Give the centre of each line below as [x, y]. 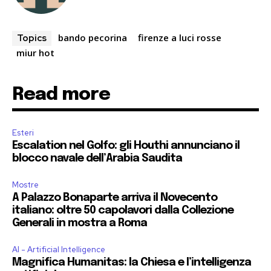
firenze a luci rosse [180, 38]
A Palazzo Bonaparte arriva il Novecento [115, 198]
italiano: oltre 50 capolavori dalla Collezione [123, 211]
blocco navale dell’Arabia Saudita [97, 159]
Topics [32, 38]
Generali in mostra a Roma [80, 224]
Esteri [23, 133]
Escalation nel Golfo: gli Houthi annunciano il [126, 146]
